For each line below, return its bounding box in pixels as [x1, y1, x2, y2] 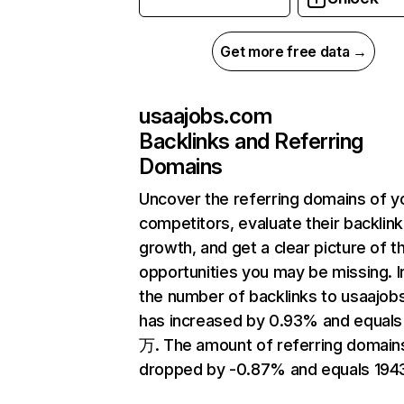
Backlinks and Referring [139, 128, 363, 155]
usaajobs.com [139, 103, 272, 130]
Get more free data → [220, 42, 367, 61]
